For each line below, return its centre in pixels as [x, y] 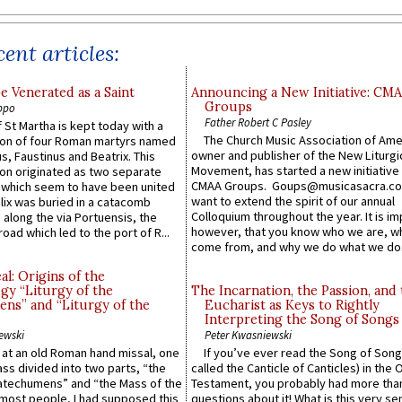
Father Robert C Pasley [258, 122]
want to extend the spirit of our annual [293, 201]
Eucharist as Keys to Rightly [292, 306]
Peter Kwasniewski [248, 335]
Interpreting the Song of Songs [302, 320]
